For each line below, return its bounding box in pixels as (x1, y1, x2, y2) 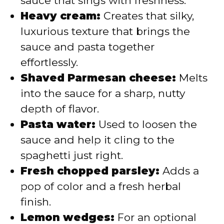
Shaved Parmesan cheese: (20, 71, 176, 84)
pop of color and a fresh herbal (20, 179, 181, 192)
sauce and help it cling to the (20, 133, 174, 146)
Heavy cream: (20, 9, 100, 22)
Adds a (159, 164, 199, 177)
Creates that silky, (100, 9, 194, 22)
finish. (20, 195, 51, 208)
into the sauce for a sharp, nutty (20, 86, 185, 99)
